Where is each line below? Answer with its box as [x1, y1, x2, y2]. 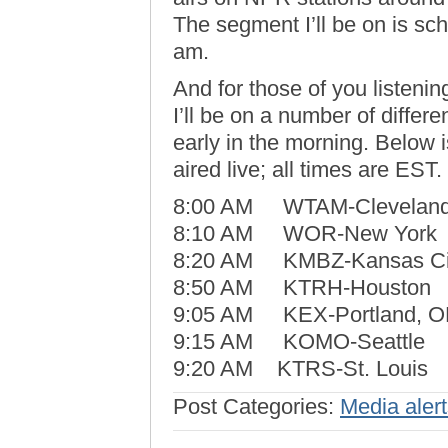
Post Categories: [173, 394, 340, 419]
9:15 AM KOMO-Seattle [173, 329, 425, 354]
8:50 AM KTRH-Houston [173, 275, 431, 300]
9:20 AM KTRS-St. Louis [173, 356, 428, 381]
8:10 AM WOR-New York [173, 221, 437, 246]
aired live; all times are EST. [173, 157, 442, 182]
